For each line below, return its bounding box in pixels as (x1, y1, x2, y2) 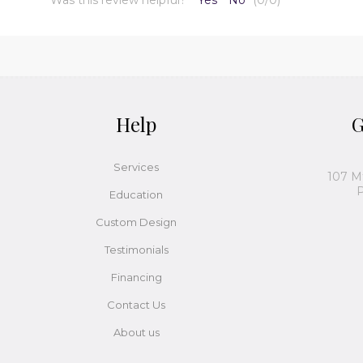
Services (113, 160, 159, 173)
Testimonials (104, 242, 169, 256)
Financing (110, 270, 162, 284)
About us (113, 325, 160, 339)
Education (109, 187, 163, 201)
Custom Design (96, 215, 177, 228)
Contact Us (107, 297, 165, 311)
